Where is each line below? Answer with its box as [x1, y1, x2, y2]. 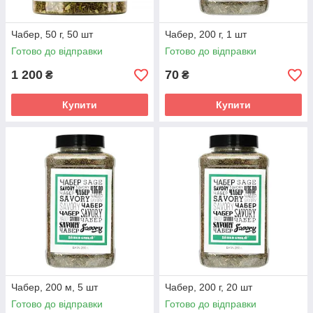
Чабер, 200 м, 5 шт [11, 282, 98, 293]
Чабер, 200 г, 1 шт [165, 29, 247, 40]
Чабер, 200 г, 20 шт [165, 282, 252, 293]
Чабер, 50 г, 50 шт [11, 29, 93, 40]
